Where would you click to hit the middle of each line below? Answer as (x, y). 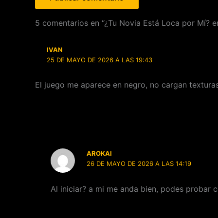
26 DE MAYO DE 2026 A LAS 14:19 (139, 164)
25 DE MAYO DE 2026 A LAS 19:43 (100, 60)
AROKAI (100, 154)
